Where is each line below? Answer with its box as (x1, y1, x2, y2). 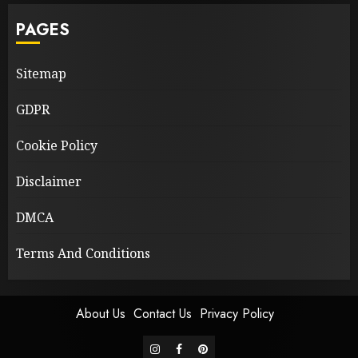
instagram (149, 339, 206, 354)
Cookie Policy (16, 136, 97, 154)
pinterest (197, 339, 247, 354)
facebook (175, 339, 228, 354)
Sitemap (16, 64, 66, 82)
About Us (76, 304, 125, 323)
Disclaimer (16, 172, 82, 190)
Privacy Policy (200, 304, 274, 323)
